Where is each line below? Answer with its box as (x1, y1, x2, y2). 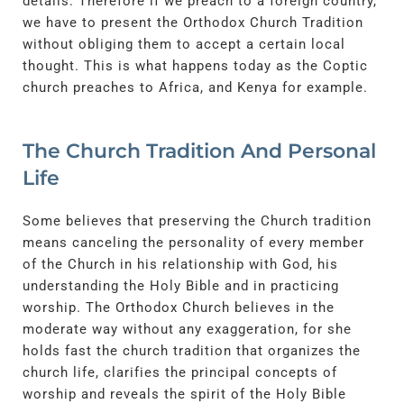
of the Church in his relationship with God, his (23, 255, 338, 272)
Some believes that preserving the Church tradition (23, 212, 372, 229)
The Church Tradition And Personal (23, 138, 376, 163)
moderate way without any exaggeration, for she (23, 320, 352, 337)
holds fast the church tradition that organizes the (23, 342, 361, 359)
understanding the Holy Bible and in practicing (23, 277, 339, 294)
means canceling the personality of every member (23, 234, 364, 251)
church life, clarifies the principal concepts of (23, 363, 337, 381)
